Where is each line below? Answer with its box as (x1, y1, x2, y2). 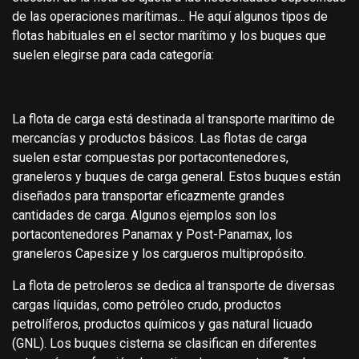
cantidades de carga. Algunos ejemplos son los (12, 207, 276, 223)
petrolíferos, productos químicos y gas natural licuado (12, 316, 313, 332)
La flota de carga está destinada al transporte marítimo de (12, 111, 335, 127)
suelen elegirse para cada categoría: (12, 46, 214, 63)
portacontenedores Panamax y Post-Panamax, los (12, 226, 292, 242)
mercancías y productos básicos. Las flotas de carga (12, 130, 307, 146)
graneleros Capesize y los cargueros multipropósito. (12, 245, 306, 261)
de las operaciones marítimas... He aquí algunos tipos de (12, 8, 328, 24)
